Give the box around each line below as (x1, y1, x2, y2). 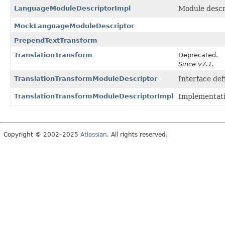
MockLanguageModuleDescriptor (14, 22, 134, 30)
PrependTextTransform (14, 36, 97, 44)
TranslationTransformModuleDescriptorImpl (14, 92, 173, 100)
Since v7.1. (178, 60, 214, 68)
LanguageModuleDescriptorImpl (14, 4, 131, 12)
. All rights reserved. (107, 131, 168, 138)
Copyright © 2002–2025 (4, 131, 80, 138)
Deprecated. (178, 51, 218, 59)
